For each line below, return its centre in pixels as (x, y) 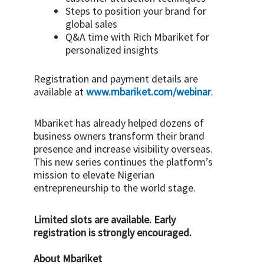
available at (60, 91)
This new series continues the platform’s (123, 162)
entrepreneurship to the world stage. (115, 188)
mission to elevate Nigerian (94, 175)
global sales (92, 24)
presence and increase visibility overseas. (123, 149)
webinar (194, 91)
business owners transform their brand (119, 136)
